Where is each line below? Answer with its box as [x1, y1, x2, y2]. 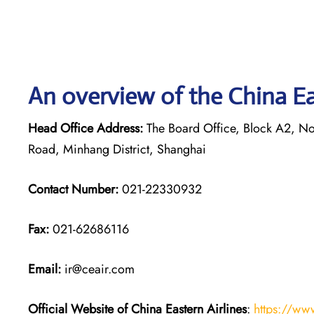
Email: [28, 259, 61, 278]
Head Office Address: [28, 118, 143, 137]
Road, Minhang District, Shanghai [28, 139, 206, 158]
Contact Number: [28, 179, 118, 198]
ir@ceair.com [61, 259, 135, 278]
